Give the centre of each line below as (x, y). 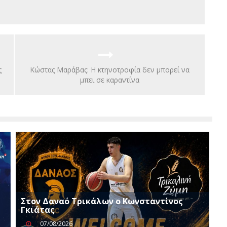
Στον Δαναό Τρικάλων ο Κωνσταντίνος (102, 201)
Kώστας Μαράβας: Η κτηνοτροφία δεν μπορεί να (110, 69)
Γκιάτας (38, 210)
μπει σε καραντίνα (110, 80)
